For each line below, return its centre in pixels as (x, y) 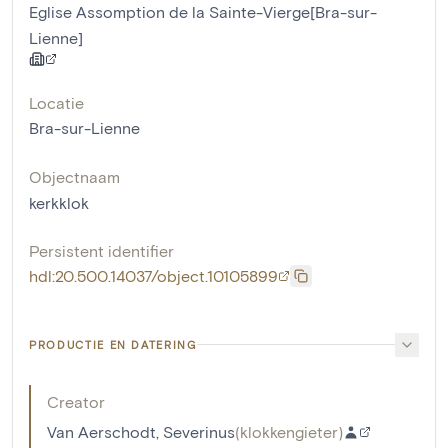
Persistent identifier (101, 250)
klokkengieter (289, 431)
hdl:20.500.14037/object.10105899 (153, 275)
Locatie (56, 102)
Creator (76, 401)
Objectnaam (74, 176)
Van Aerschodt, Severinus (141, 431)
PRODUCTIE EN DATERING (113, 344)
